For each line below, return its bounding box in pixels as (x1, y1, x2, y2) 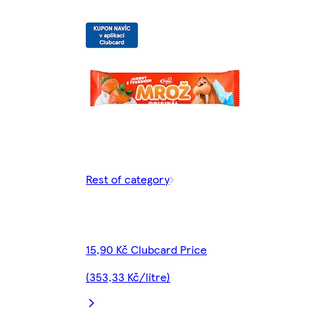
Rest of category (86, 171, 170, 188)
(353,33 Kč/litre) (86, 269, 171, 285)
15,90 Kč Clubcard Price (86, 241, 207, 258)
